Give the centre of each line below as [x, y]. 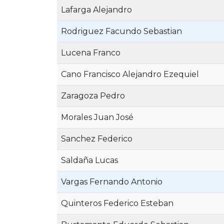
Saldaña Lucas [89, 160]
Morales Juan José [97, 117]
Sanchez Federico [97, 139]
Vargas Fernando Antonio [112, 182]
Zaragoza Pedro [93, 96]
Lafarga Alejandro [96, 10]
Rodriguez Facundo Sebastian [121, 31]
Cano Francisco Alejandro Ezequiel [130, 74]
